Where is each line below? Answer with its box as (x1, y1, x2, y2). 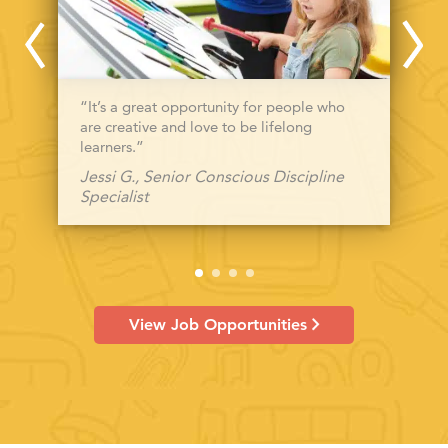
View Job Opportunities (128, 315, 307, 335)
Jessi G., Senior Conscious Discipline (80, 166, 344, 186)
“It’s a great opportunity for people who (80, 97, 345, 116)
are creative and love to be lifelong (80, 117, 312, 136)
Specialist (80, 186, 149, 206)
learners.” (80, 137, 144, 156)
